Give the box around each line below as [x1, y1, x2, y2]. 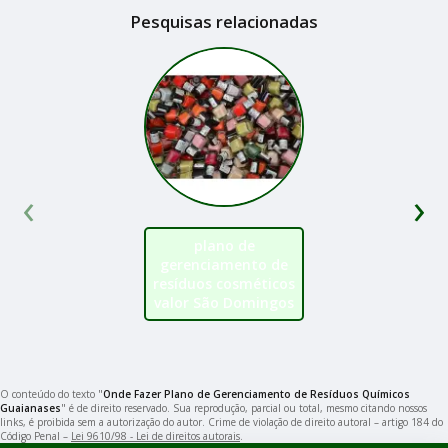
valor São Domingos [154, 292, 294, 312]
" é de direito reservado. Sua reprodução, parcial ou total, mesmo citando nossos [61, 400, 427, 415]
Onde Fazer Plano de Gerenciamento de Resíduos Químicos [103, 386, 410, 401]
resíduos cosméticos [153, 273, 295, 293]
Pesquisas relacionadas [130, 10, 318, 33]
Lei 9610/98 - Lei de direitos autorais [71, 428, 240, 443]
